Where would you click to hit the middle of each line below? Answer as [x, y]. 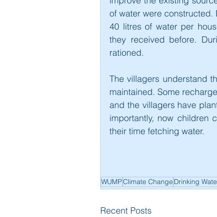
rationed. [127, 52]
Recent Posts [126, 210]
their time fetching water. [157, 131]
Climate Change [148, 181]
